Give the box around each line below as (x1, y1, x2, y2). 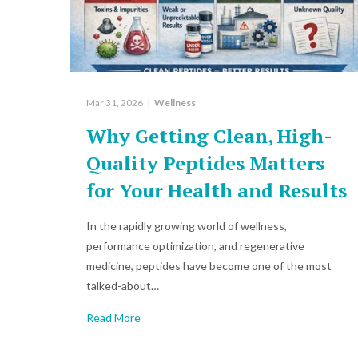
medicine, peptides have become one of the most (86, 258, 332, 272)
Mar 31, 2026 (86, 96, 143, 109)
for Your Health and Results (86, 177, 347, 203)
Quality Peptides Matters (86, 149, 324, 176)
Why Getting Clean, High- (86, 122, 332, 149)
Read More (86, 310, 141, 324)
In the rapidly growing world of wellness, (86, 218, 287, 233)
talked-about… (86, 278, 159, 292)
